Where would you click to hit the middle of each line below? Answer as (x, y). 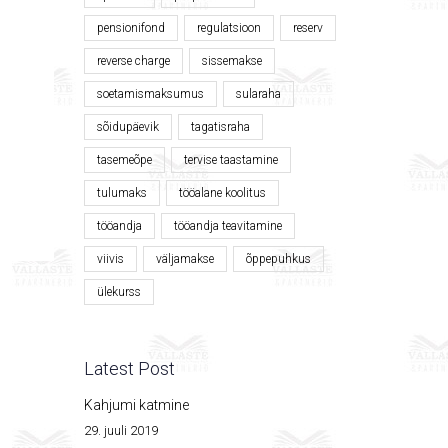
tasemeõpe (124, 160)
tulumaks (121, 193)
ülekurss (118, 292)
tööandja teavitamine (227, 226)
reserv (307, 28)
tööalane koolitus (222, 193)
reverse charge (133, 61)
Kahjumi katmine (136, 405)
